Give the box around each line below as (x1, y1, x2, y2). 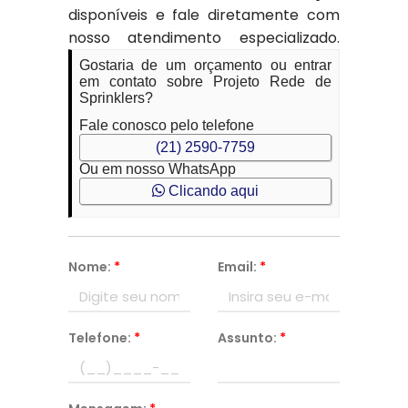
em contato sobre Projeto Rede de (78, 74, 332, 89)
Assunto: (217, 329, 280, 347)
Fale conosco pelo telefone (78, 117, 254, 133)
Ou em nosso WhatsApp (78, 161, 236, 177)
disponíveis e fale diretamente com (67, 5, 341, 25)
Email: (217, 258, 260, 276)
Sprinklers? (78, 90, 153, 106)
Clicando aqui (164, 183, 259, 199)
